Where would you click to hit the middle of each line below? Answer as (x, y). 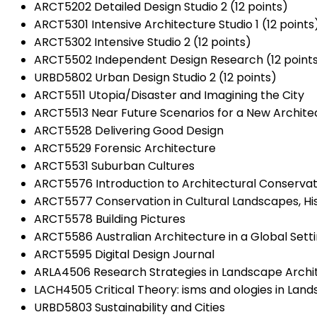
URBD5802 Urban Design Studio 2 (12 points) (155, 77)
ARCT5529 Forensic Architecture (125, 148)
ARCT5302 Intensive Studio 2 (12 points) (143, 42)
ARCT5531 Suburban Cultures (114, 166)
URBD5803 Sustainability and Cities (129, 307)
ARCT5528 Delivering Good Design (129, 130)
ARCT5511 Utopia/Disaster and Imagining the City (169, 95)
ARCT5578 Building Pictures (110, 219)
